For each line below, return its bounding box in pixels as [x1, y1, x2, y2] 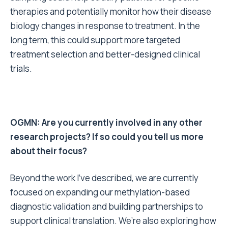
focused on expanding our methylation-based [10, 186, 190, 198]
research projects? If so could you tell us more [10, 131, 204, 143]
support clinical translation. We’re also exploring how [10, 215, 216, 227]
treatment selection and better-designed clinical [10, 48, 200, 61]
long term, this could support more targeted [10, 34, 180, 46]
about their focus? [10, 145, 87, 157]
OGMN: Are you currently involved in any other [10, 117, 203, 129]
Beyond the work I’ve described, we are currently [10, 172, 198, 184]
